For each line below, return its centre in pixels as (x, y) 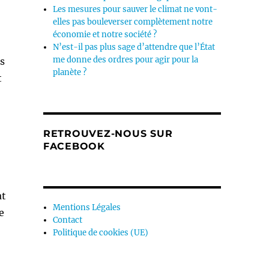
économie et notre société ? (105, 35)
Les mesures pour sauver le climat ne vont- (135, 9)
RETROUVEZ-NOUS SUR (108, 134)
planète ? (70, 72)
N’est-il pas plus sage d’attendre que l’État (134, 47)
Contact (68, 220)
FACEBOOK (74, 146)
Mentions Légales (87, 207)
